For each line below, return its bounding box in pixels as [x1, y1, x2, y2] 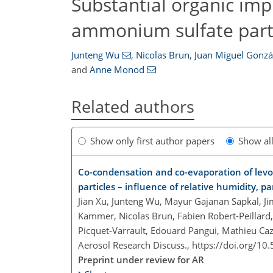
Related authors [71, 95, 194, 118]
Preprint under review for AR [78, 253, 204, 266]
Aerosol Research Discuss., [78, 239, 192, 252]
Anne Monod [90, 63, 144, 76]
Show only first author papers [90, 135, 214, 147]
